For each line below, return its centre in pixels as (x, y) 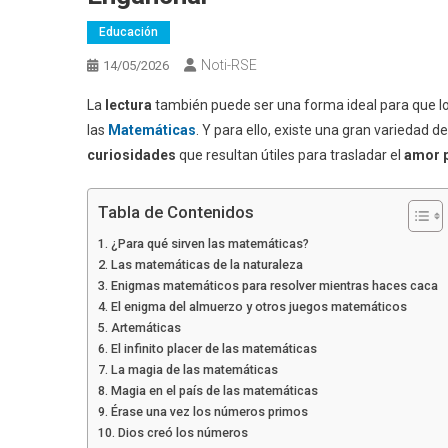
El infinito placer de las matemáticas (213, 348)
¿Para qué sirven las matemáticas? (209, 243)
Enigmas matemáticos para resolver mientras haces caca (274, 285)
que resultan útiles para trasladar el (290, 154)
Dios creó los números (184, 432)
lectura (128, 104)
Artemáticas (145, 327)
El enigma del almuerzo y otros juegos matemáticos (258, 306)
